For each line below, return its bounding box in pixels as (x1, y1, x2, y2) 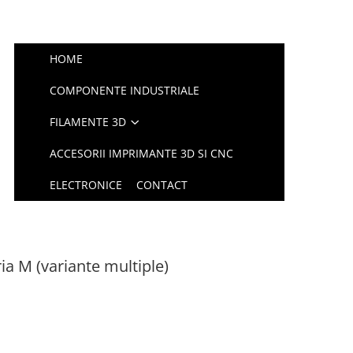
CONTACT (136, 177, 188, 192)
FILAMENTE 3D (50, 114, 127, 129)
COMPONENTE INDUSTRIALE (50, 83, 200, 98)
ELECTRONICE (50, 177, 123, 192)
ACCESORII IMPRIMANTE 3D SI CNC (50, 146, 234, 161)
